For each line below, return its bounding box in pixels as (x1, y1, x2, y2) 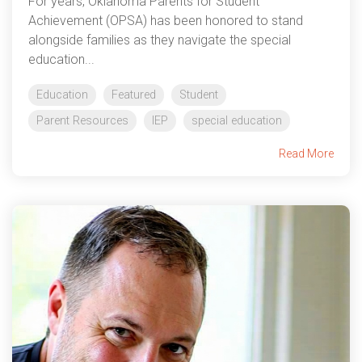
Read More (279, 146, 334, 160)
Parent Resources (36, 113, 128, 128)
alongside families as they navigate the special (28, 32, 291, 48)
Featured (112, 87, 156, 102)
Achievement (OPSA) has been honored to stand (28, 12, 303, 28)
